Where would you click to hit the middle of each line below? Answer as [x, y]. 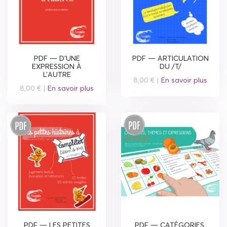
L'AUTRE [57, 74]
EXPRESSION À [57, 66]
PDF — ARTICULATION [170, 58]
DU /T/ [170, 66]
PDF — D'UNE [57, 58]
